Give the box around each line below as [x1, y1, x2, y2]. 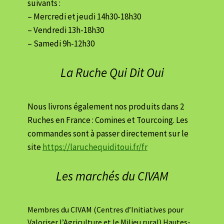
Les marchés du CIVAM [55, 168, 168, 184]
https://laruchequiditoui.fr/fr [42, 141, 147, 152]
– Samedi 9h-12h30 [27, 37, 94, 49]
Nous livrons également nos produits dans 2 [27, 100, 184, 112]
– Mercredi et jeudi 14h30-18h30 [27, 10, 141, 22]
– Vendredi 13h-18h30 [27, 24, 104, 35]
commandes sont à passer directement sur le [27, 127, 188, 139]
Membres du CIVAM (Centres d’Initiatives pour [27, 204, 183, 215]
